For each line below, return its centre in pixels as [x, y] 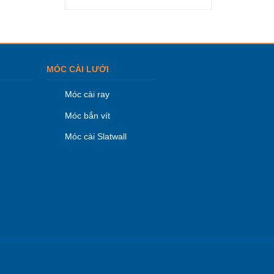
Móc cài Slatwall [96, 137]
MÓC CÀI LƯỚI [78, 69]
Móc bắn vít [88, 115]
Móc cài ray [87, 94]
